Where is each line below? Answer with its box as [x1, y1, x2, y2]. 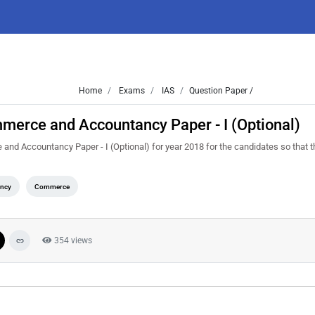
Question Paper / [188, 86, 253, 96]
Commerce [34, 183, 70, 191]
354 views [52, 236, 92, 245]
